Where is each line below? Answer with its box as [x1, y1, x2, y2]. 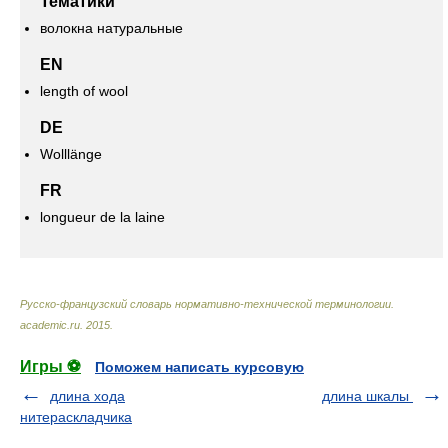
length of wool [40, 83, 128, 99]
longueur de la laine [40, 209, 165, 225]
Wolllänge [40, 146, 102, 162]
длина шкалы [322, 388, 413, 404]
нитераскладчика [20, 409, 132, 425]
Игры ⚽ [20, 358, 81, 375]
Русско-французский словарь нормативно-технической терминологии [20, 298, 391, 310]
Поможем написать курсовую [95, 359, 304, 375]
